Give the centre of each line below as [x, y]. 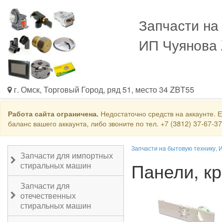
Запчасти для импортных [67, 155]
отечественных [48, 195]
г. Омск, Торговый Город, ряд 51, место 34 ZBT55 [103, 89]
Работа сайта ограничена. [53, 113]
